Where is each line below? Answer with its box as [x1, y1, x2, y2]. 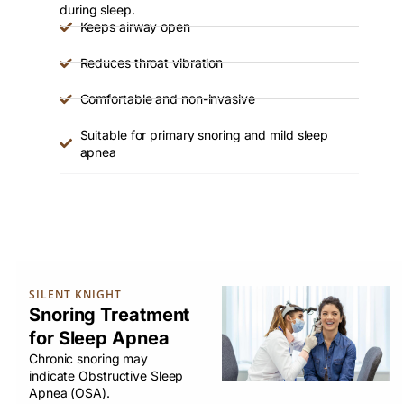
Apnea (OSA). [29, 385, 110, 401]
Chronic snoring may [29, 351, 149, 367]
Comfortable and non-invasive [79, 91, 255, 107]
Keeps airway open [79, 19, 190, 35]
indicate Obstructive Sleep [29, 368, 184, 384]
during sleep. [60, 2, 135, 18]
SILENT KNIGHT [29, 287, 122, 303]
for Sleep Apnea [29, 327, 170, 350]
